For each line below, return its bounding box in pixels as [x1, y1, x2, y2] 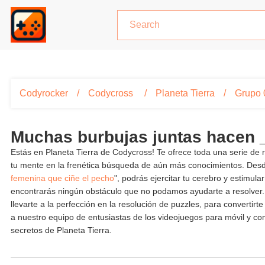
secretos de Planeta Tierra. [11, 225, 112, 235]
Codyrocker [20, 88, 68, 98]
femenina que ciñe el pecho [11, 173, 114, 183]
